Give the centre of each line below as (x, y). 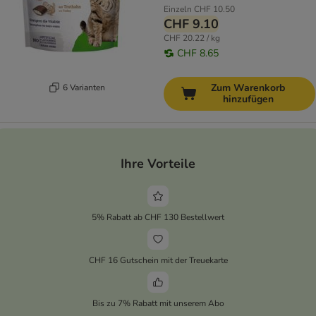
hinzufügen (248, 99)
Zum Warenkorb (248, 88)
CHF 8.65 (198, 54)
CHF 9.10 (191, 24)
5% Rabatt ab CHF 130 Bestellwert (158, 217)
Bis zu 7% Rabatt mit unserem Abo (158, 303)
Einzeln (178, 10)
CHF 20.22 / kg (192, 38)
